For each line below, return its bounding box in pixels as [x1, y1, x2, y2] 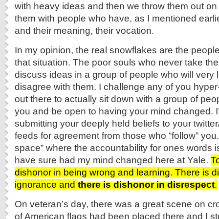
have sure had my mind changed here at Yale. [15, 154, 211, 165]
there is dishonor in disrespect [78, 179, 215, 190]
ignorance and [15, 179, 78, 190]
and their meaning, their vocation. [15, 25, 154, 36]
